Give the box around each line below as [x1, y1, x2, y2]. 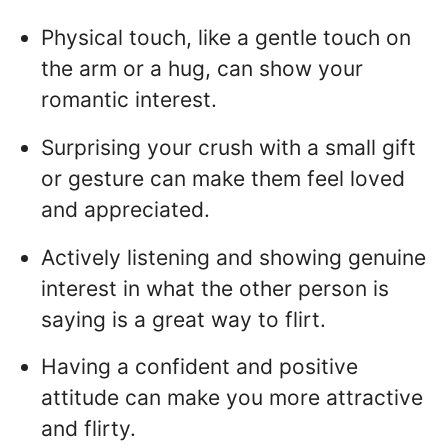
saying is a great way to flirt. [41, 306, 326, 332]
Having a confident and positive [41, 354, 358, 380]
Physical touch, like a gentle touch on [41, 24, 411, 50]
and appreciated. [41, 196, 210, 222]
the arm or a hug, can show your [41, 55, 363, 81]
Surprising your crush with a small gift [41, 134, 416, 160]
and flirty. [41, 416, 136, 442]
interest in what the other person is [41, 275, 389, 301]
